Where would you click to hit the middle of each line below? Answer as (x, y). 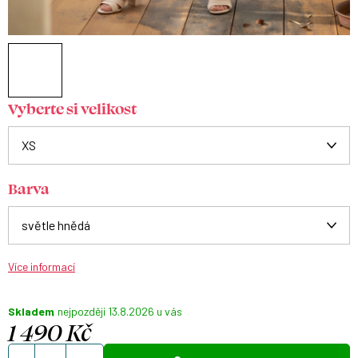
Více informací (42, 267)
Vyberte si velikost (72, 108)
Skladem (31, 311)
